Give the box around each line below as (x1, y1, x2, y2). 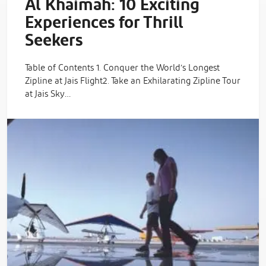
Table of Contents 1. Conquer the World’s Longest (25, 59, 220, 77)
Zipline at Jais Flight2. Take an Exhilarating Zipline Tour (25, 72, 240, 90)
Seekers (25, 24, 83, 58)
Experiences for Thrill (25, 6, 183, 40)
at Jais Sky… (25, 85, 71, 103)
